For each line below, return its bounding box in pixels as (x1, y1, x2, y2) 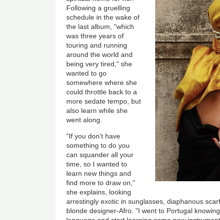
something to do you (66, 141, 130, 149)
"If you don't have (66, 132, 121, 140)
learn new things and (66, 169, 132, 177)
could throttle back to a (66, 87, 137, 96)
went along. (66, 115, 103, 124)
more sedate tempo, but (66, 97, 141, 105)
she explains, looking (66, 188, 132, 196)
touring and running (66, 41, 128, 49)
